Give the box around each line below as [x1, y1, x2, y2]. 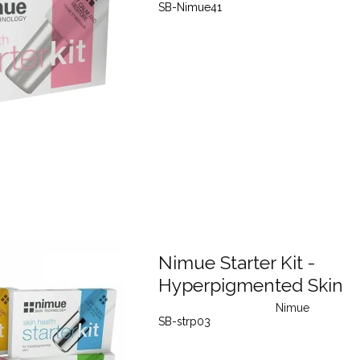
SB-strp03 [157, 315, 211, 328]
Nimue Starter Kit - [157, 252, 315, 274]
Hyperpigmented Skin [157, 275, 343, 297]
